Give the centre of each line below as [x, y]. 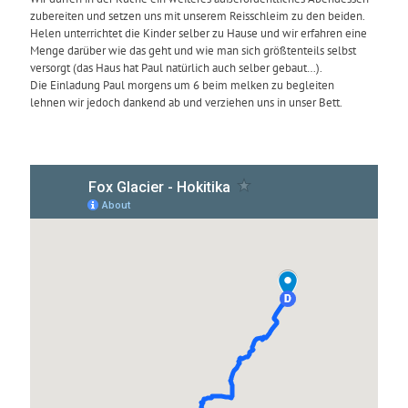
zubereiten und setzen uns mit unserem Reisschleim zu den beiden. [198, 16]
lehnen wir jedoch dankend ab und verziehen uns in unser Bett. [186, 103]
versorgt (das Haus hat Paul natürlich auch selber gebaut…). [176, 68]
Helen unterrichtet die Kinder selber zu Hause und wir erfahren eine [199, 34]
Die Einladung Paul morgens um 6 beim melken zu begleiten [182, 86]
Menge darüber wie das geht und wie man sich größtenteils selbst [193, 51]
